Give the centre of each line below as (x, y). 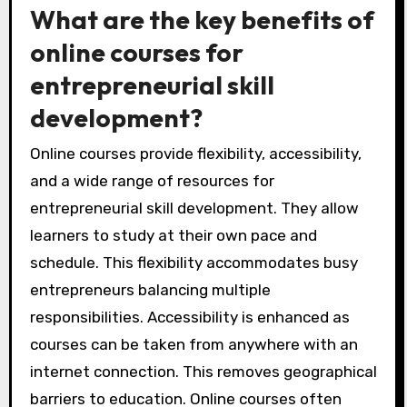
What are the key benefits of (202, 19)
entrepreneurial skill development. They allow (194, 208)
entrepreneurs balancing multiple (150, 290)
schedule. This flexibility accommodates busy (194, 263)
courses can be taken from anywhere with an (194, 345)
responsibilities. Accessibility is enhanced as (189, 318)
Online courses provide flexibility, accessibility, (195, 154)
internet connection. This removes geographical (203, 372)
